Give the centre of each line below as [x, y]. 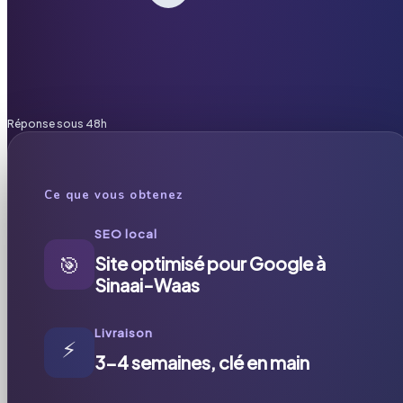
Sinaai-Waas [147, 284]
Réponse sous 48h [57, 123]
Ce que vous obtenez [113, 195]
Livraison [124, 332]
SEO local [126, 233]
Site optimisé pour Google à [210, 263]
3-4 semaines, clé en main [202, 362]
